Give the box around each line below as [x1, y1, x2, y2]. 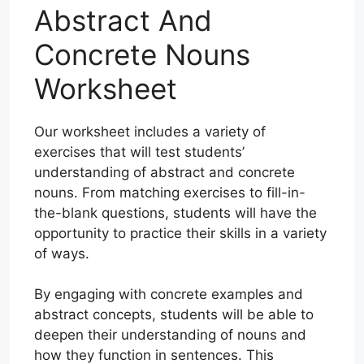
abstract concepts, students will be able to [34, 306, 314, 323]
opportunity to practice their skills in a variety [34, 224, 327, 241]
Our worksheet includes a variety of [34, 123, 266, 140]
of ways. [34, 245, 89, 262]
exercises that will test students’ [34, 143, 245, 160]
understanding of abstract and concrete [34, 163, 295, 180]
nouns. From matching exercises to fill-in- [34, 184, 305, 201]
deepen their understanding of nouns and [34, 327, 306, 344]
